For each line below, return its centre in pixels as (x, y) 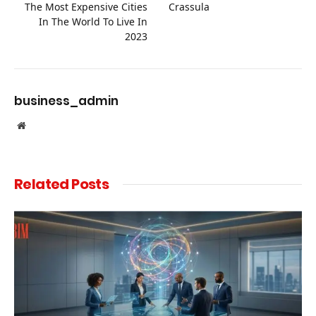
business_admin (66, 101)
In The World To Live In (93, 21)
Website (41, 124)
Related (43, 184)
